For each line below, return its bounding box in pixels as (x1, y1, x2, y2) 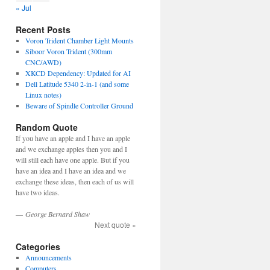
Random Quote (16, 121, 78, 133)
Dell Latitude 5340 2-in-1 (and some (25, 79, 129, 89)
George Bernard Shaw (25, 209, 90, 219)
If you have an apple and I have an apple (16, 133, 130, 143)
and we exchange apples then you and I (16, 144, 127, 154)
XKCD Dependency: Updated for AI (25, 68, 131, 78)
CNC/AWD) (25, 57, 61, 67)
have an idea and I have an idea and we (16, 166, 126, 175)
